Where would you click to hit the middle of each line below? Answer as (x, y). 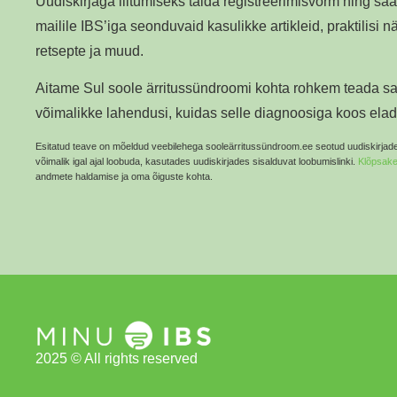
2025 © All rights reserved (117, 358)
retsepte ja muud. (90, 51)
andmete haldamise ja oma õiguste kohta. (124, 176)
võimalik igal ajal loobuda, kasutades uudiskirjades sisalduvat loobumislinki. (197, 161)
